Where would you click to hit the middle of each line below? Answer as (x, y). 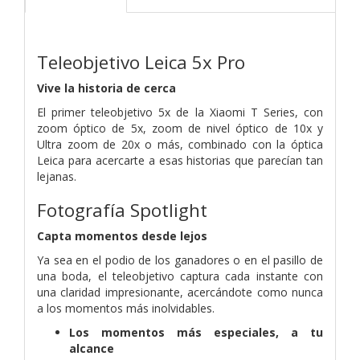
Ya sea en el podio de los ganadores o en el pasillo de (180, 260)
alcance (92, 348)
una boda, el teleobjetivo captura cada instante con (180, 276)
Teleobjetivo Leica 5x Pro (141, 62)
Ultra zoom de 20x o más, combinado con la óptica (180, 144)
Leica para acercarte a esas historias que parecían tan (180, 160)
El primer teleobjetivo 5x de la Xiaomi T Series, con (180, 112)
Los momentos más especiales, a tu (196, 332)
